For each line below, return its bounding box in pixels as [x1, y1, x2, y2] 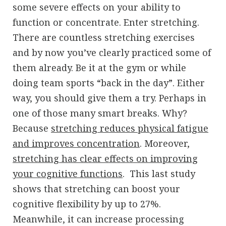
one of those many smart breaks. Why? [13, 106, 187, 119]
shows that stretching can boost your [13, 182, 180, 195]
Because [13, 122, 51, 134]
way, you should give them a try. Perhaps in [13, 91, 206, 104]
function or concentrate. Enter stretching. [13, 16, 199, 28]
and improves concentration [13, 137, 140, 149]
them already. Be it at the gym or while [13, 61, 186, 74]
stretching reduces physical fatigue [51, 122, 208, 134]
